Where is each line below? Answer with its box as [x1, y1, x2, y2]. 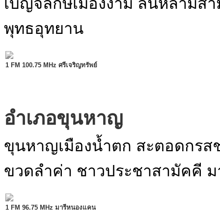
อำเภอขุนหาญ [4, 108, 123, 129]
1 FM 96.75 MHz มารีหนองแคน [5, 204, 96, 211]
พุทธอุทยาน [4, 20, 83, 37]
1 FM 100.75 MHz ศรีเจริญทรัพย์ [5, 61, 97, 69]
